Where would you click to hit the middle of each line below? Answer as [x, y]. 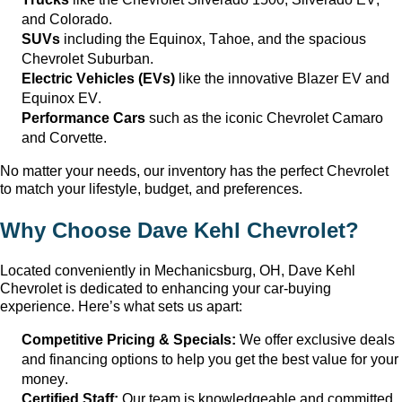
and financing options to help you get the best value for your [210, 359]
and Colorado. [67, 19]
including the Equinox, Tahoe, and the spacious [213, 39]
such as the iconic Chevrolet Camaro [264, 118]
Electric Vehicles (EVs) [98, 78]
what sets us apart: [181, 306]
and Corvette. [64, 137]
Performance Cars [83, 118]
